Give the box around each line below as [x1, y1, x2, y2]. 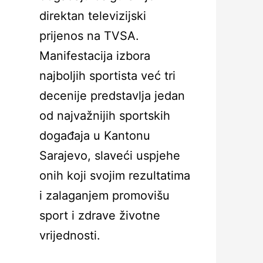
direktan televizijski [39, 9, 146, 23]
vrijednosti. [39, 228, 100, 242]
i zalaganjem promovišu [39, 188, 170, 203]
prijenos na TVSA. [39, 29, 139, 43]
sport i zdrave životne [39, 208, 160, 222]
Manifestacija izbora [39, 49, 150, 63]
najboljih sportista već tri [39, 69, 176, 83]
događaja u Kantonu [39, 129, 150, 143]
